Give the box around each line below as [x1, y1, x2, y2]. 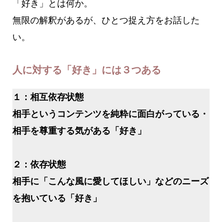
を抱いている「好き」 [12, 193, 102, 203]
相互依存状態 [30, 92, 84, 102]
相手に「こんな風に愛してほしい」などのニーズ [12, 176, 209, 186]
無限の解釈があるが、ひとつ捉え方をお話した [12, 15, 200, 25]
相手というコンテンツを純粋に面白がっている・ [12, 109, 209, 119]
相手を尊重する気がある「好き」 [12, 125, 146, 136]
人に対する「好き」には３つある [12, 64, 161, 75]
